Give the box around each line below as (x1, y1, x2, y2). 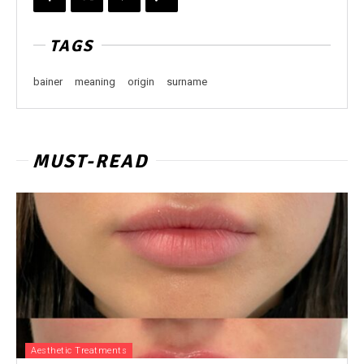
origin (128, 76, 154, 88)
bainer (33, 76, 63, 88)
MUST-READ (32, 149, 148, 173)
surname (167, 76, 207, 88)
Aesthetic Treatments (31, 345, 127, 356)
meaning (75, 76, 115, 88)
